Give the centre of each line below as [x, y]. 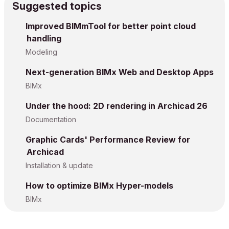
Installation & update [59, 166]
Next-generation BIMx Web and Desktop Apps [120, 72]
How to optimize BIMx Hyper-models [99, 186]
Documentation [51, 120]
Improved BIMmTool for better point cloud [111, 26]
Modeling [41, 52]
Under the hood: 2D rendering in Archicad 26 [117, 106]
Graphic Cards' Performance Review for [108, 140]
